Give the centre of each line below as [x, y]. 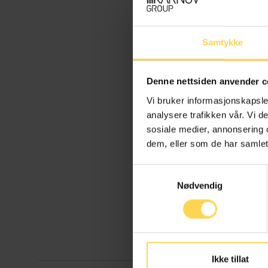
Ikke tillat [230, 259]
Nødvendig [200, 185]
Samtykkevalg [161, 171]
